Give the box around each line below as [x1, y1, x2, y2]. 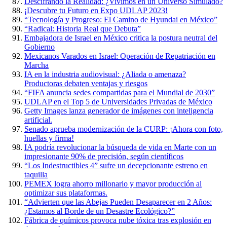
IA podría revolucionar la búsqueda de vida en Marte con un [24, 143, 216, 152]
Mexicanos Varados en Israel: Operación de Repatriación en [24, 52, 215, 60]
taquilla [24, 170, 48, 179]
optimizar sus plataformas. [24, 188, 107, 197]
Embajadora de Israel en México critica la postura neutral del [24, 33, 217, 42]
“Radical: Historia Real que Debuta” [24, 24, 141, 33]
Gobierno [24, 43, 55, 51]
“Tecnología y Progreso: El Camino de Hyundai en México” [24, 15, 217, 24]
